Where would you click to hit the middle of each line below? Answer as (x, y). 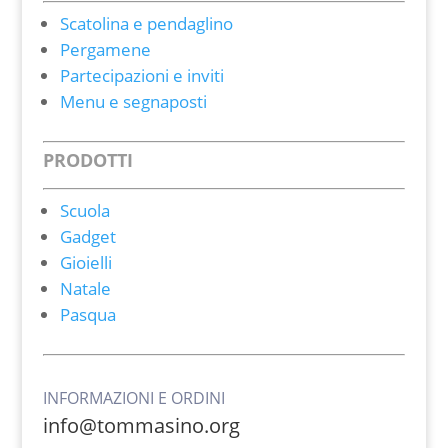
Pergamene (105, 49)
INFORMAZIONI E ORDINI (133, 398)
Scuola (84, 210)
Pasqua (87, 314)
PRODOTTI (87, 160)
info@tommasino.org (141, 425)
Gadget (87, 236)
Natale (85, 288)
